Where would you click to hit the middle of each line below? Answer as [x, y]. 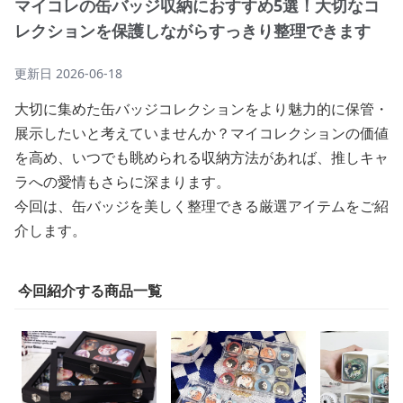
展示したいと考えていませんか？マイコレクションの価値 [201, 133]
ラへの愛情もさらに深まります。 [122, 182]
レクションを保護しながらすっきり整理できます [193, 31]
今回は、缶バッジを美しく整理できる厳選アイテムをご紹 [201, 206]
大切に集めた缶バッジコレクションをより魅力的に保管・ [201, 109]
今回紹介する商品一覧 [90, 291]
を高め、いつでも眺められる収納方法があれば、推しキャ [201, 157]
